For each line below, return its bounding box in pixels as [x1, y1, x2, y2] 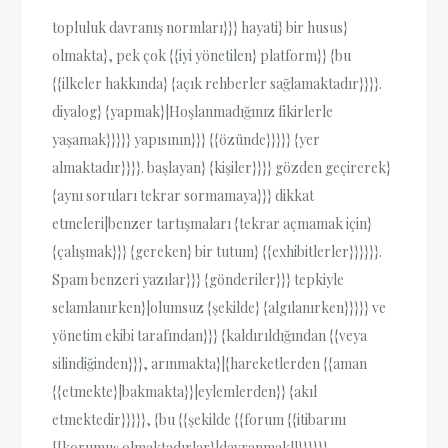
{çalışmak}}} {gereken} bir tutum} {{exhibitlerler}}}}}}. [52, 241, 383, 261]
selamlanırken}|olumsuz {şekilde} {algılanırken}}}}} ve [52, 297, 387, 317]
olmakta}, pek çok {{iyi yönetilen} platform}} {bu [52, 45, 352, 65]
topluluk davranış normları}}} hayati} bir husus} [52, 17, 349, 37]
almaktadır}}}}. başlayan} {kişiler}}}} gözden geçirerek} [52, 157, 392, 177]
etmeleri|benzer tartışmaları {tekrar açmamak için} [52, 213, 373, 233]
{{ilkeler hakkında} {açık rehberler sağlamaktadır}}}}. [52, 73, 383, 93]
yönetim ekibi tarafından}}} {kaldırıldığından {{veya [52, 325, 368, 345]
